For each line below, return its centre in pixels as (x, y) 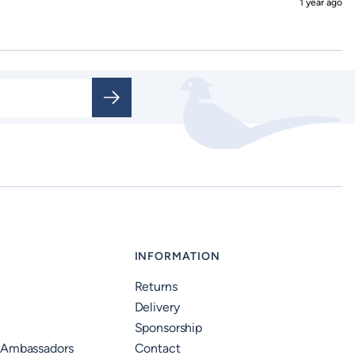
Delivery (157, 307)
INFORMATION (177, 256)
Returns (156, 286)
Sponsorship (168, 328)
